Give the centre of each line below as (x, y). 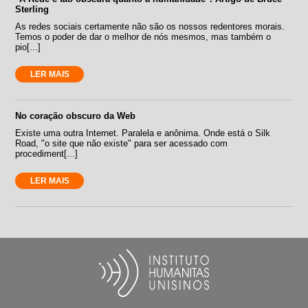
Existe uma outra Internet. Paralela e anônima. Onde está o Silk (143, 133)
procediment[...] (47, 153)
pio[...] (28, 47)
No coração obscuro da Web (76, 115)
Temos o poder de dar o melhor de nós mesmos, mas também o (143, 36)
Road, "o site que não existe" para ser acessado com (122, 143)
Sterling (32, 9)
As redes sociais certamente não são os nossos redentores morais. (150, 26)
